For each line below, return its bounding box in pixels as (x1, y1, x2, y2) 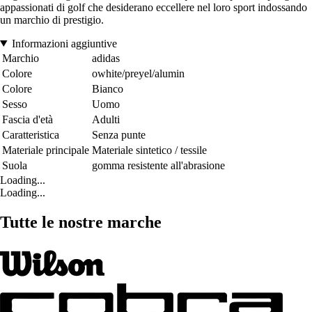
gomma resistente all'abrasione (92, 159, 225, 171)
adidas (92, 52, 120, 64)
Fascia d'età (2, 113, 53, 125)
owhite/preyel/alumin (92, 67, 185, 79)
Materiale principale (2, 143, 89, 156)
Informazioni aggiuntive (11, 37, 117, 49)
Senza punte (92, 128, 146, 141)
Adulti (92, 113, 120, 125)
